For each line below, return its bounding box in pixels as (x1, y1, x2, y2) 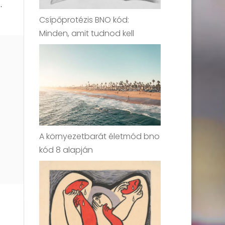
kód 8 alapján (39, 144, 93, 156)
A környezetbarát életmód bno (39, 130, 160, 142)
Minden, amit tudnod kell (39, 28, 135, 40)
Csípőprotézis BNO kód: (39, 14, 130, 26)
